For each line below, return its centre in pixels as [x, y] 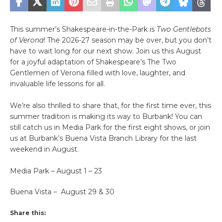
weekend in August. [44, 149]
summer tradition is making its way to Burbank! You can [106, 116]
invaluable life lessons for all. [57, 83]
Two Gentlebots [184, 29]
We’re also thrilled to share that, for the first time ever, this [111, 105]
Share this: [28, 213]
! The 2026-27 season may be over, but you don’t [128, 40]
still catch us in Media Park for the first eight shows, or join [110, 127]
